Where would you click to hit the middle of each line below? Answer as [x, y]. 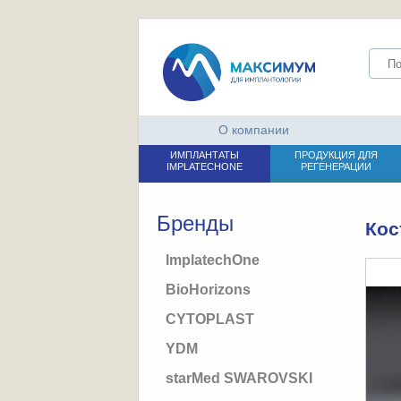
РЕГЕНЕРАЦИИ [336, 166]
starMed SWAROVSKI [239, 378]
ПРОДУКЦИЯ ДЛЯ [336, 155]
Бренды [195, 223]
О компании [254, 130]
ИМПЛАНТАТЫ [204, 155]
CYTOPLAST [209, 319]
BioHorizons [208, 289]
